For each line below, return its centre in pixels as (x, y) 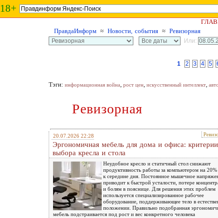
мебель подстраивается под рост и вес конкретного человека (124, 214)
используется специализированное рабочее (154, 195)
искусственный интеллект (176, 85)
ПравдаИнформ (75, 31)
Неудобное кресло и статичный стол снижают (157, 163)
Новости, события (133, 31)
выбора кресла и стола (89, 153)
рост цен (133, 85)
